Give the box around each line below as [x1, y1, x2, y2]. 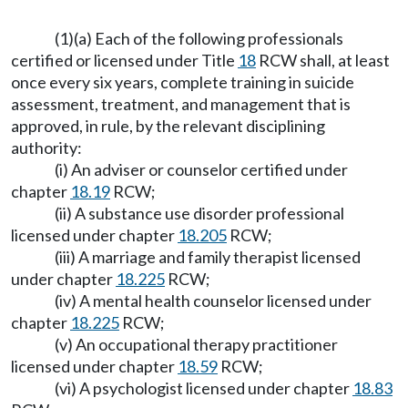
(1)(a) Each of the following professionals [55, 28, 343, 48]
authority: [11, 138, 82, 158]
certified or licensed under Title [11, 50, 238, 70]
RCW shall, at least [256, 50, 390, 70]
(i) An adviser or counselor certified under [55, 159, 348, 179]
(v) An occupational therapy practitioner [55, 334, 338, 354]
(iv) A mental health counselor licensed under [55, 291, 372, 311]
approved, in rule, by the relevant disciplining [11, 116, 325, 136]
